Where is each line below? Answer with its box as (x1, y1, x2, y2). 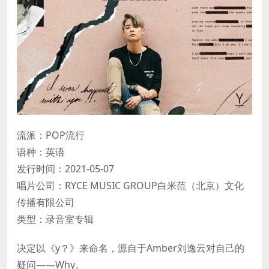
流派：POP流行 (17, 128, 85, 142)
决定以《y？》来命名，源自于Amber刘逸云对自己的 (17, 241, 244, 255)
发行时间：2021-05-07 (17, 162, 114, 175)
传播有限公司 (17, 195, 74, 209)
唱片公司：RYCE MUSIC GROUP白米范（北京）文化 (17, 178, 244, 192)
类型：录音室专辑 (17, 212, 94, 226)
